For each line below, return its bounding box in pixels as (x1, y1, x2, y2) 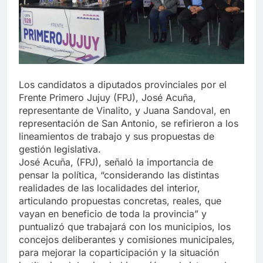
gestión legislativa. (19, 143, 101, 156)
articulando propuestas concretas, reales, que (19, 195, 221, 207)
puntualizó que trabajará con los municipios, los (19, 221, 231, 233)
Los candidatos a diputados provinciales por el (19, 79, 227, 91)
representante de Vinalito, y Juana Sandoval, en (19, 104, 230, 117)
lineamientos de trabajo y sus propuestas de (19, 130, 214, 143)
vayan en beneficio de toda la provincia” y (19, 208, 207, 220)
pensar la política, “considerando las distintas (19, 169, 219, 181)
